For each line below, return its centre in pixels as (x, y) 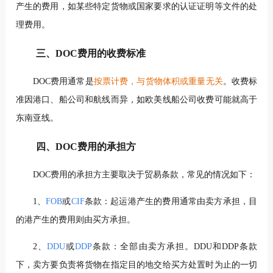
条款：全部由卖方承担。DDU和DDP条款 (175, 246)
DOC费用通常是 (63, 82)
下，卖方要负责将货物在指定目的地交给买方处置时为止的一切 (136, 264)
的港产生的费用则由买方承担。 (75, 219)
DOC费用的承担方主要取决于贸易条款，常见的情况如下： (144, 174)
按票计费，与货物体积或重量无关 (158, 82)
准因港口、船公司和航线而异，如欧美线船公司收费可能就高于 (136, 100)
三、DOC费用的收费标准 (90, 53)
